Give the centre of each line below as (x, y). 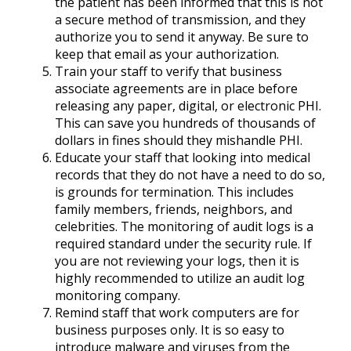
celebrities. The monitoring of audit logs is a (184, 226)
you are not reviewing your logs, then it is (177, 261)
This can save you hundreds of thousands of (185, 123)
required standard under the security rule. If (183, 243)
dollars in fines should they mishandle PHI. (179, 140)
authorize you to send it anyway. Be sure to (182, 36)
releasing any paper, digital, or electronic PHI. (188, 105)
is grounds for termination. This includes (174, 192)
